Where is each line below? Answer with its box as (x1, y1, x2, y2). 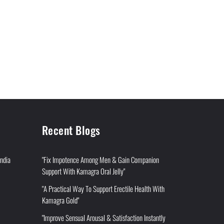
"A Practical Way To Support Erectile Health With (41, 183, 164, 194)
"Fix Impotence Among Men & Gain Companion (41, 154, 159, 165)
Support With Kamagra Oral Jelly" (41, 165, 125, 177)
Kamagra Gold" (41, 194, 79, 206)
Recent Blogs (41, 122, 100, 138)
